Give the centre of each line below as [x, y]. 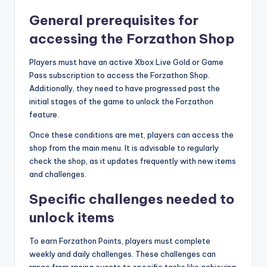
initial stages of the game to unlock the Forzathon [121, 101]
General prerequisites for [114, 20]
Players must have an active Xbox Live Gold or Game [126, 62]
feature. [44, 114]
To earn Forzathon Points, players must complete [120, 240]
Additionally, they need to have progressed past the [125, 88]
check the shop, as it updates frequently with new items [133, 161]
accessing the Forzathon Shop [132, 38]
